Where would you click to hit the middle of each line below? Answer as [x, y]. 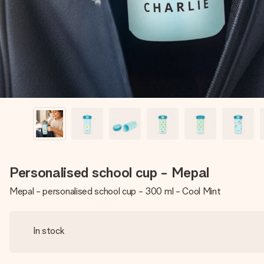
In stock [49, 231]
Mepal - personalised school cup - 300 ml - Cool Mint [115, 191]
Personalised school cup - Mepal [110, 172]
